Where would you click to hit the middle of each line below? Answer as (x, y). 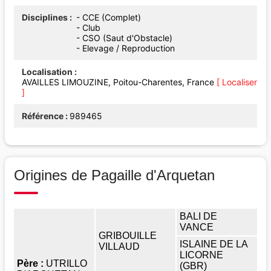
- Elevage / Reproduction (128, 48)
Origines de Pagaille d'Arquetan (114, 175)
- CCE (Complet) (111, 17)
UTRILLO (67, 263)
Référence (43, 116)
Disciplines (45, 17)
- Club (91, 27)
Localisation (47, 71)
